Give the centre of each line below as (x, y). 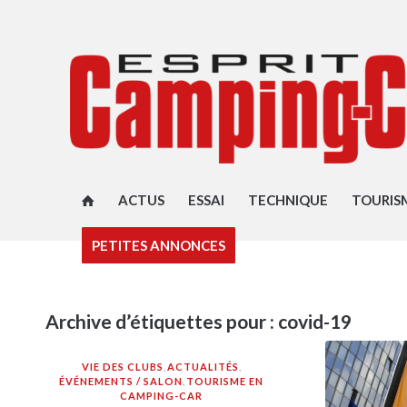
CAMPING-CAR (162, 396)
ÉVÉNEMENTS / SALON (121, 381)
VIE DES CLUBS (123, 367)
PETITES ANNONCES (158, 245)
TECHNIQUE (288, 200)
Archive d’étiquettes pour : (162, 321)
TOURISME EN (225, 381)
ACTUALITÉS (203, 367)
